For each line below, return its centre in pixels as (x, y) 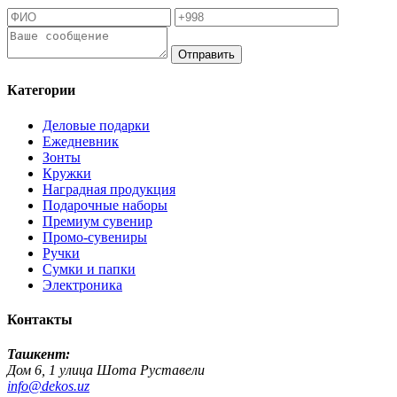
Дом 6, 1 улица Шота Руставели (106, 370)
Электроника (82, 284)
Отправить (206, 54)
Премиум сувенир (97, 221)
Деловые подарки (96, 125)
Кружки (67, 173)
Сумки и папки (89, 269)
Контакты (40, 319)
